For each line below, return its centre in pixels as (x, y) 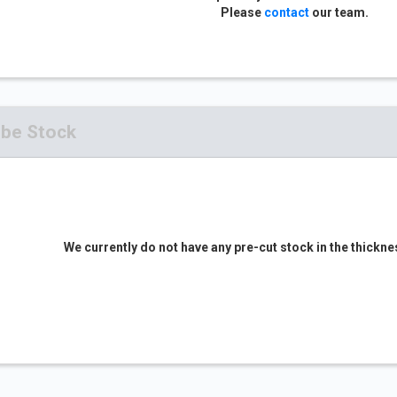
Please (242, 12)
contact (287, 12)
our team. (339, 12)
